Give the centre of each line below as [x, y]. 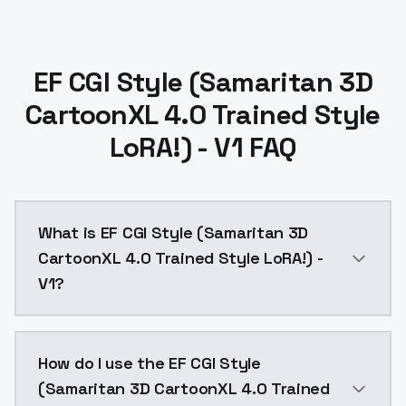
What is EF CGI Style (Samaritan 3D [174, 232]
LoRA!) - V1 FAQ [203, 147]
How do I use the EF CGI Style [150, 363]
